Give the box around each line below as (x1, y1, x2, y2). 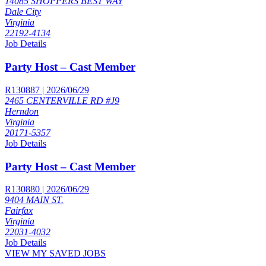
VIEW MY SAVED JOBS (5, 248, 106, 259)
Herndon (5, 106, 39, 116)
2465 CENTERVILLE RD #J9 (5, 95, 119, 106)
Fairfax (5, 205, 33, 216)
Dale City (5, 7, 41, 17)
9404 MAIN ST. (5, 195, 64, 205)
